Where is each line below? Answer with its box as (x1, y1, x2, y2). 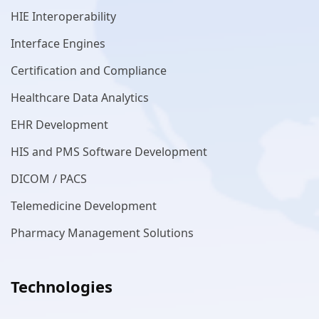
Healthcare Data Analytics (11, 89, 149, 105)
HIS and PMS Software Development (11, 143, 207, 159)
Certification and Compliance (11, 62, 167, 78)
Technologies (11, 275, 113, 297)
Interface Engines (11, 35, 105, 51)
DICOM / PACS (11, 170, 87, 187)
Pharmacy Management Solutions (11, 224, 194, 241)
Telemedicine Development (11, 197, 157, 214)
